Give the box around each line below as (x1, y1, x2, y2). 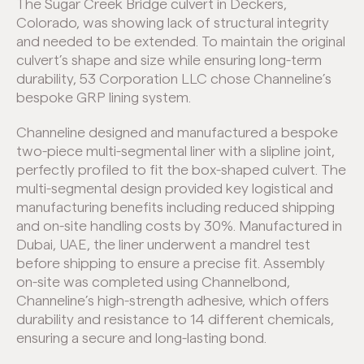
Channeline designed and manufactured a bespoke (16, 125, 338, 141)
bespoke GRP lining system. (16, 90, 194, 106)
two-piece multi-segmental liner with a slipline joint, (16, 144, 335, 159)
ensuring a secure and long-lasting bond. (16, 331, 266, 346)
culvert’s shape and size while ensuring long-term (16, 53, 322, 68)
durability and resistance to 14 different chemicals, (16, 312, 334, 327)
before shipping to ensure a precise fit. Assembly (16, 256, 325, 271)
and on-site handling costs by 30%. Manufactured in (16, 219, 342, 234)
